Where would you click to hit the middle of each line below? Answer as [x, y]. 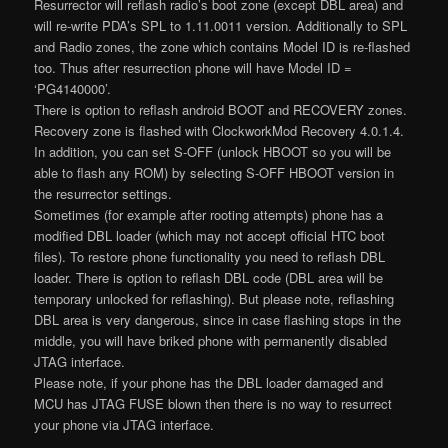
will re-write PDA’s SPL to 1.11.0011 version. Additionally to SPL [221, 25]
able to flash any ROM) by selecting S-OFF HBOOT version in [214, 172]
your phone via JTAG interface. [124, 424]
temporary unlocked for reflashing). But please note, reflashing [214, 298]
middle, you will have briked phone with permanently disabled [211, 340]
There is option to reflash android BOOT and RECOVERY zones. [221, 109]
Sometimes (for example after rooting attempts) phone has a [209, 214]
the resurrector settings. [103, 193]
